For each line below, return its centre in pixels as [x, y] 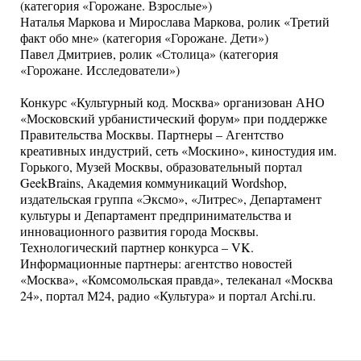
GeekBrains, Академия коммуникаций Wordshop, [154, 183]
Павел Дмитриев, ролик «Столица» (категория [149, 54]
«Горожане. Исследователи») [100, 70]
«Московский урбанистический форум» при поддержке [174, 118]
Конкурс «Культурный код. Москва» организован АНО [172, 102]
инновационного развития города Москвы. [139, 231]
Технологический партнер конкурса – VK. [137, 247]
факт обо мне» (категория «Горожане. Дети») [144, 38]
